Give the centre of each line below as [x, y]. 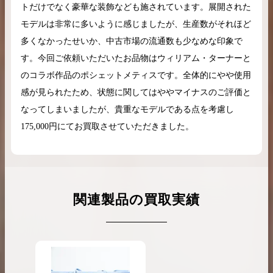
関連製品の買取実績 [136, 199]
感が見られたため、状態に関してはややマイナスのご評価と [136, 93]
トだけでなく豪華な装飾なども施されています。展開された [136, 7]
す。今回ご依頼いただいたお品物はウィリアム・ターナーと [136, 58]
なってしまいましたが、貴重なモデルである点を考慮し [127, 110]
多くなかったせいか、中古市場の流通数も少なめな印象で [132, 41]
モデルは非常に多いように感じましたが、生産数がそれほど [136, 24]
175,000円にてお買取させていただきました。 [107, 127]
